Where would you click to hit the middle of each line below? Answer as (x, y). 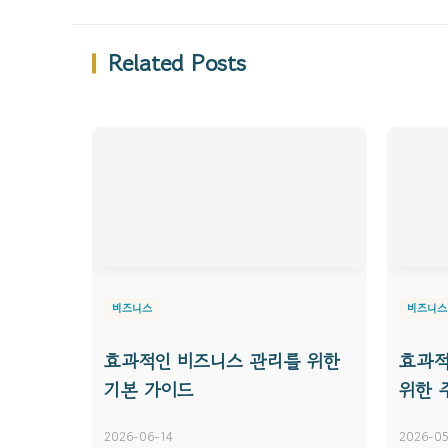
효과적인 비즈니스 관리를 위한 (222, 361)
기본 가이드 (149, 390)
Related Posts (176, 63)
